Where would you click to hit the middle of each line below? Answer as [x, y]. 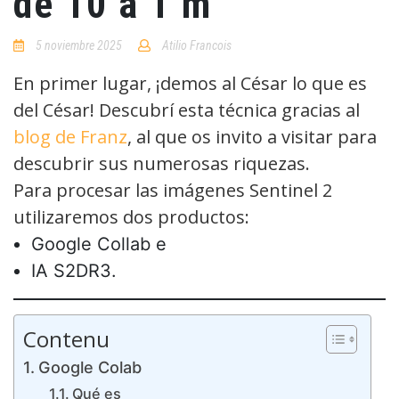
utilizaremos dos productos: [131, 217]
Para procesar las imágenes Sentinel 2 [173, 190]
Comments [271, 66]
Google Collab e [99, 244]
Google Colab [90, 367]
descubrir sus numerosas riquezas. [162, 163]
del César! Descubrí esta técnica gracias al [187, 110]
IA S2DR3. [74, 271]
